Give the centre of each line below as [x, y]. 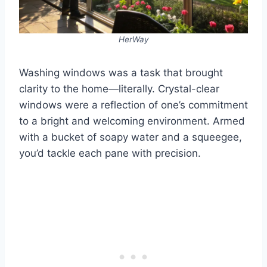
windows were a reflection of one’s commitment [133, 105]
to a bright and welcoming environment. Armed [132, 121]
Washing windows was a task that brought [121, 73]
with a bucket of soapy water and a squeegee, [131, 137]
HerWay [133, 40]
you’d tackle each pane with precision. [110, 153]
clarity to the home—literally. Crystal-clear [119, 89]
